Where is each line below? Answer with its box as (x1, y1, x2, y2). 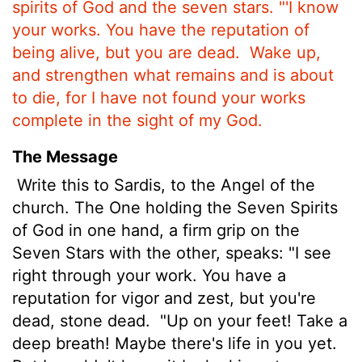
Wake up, (250, 42, 321, 62)
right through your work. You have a (12, 265, 286, 285)
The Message (12, 146, 118, 166)
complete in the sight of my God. (12, 110, 263, 130)
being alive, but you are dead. (12, 42, 240, 62)
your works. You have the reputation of (12, 19, 309, 40)
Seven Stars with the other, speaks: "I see (12, 242, 331, 263)
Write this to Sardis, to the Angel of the (12, 175, 315, 195)
